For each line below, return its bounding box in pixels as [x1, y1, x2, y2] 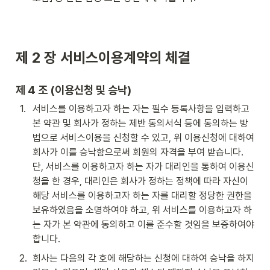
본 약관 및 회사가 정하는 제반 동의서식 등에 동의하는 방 [33, 118, 248, 129]
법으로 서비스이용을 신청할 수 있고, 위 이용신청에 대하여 [33, 132, 254, 143]
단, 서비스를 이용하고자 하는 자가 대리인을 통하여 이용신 [33, 161, 254, 172]
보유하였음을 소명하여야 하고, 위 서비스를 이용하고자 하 [33, 204, 252, 216]
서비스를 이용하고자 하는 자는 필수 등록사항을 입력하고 [33, 103, 250, 115]
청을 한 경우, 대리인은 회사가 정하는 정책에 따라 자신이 [33, 175, 248, 187]
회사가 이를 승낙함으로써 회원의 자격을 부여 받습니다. [33, 146, 243, 158]
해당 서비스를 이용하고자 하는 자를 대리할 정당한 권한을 [33, 190, 252, 201]
